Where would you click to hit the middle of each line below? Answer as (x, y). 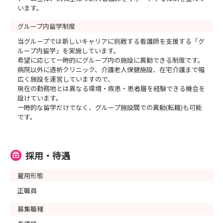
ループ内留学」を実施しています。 (69, 51)
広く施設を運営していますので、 (66, 79)
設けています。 (40, 98)
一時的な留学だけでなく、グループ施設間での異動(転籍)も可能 (110, 107)
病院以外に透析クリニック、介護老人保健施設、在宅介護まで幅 (111, 69)
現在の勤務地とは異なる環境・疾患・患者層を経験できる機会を (111, 88)
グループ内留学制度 (46, 26)
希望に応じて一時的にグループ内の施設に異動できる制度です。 (111, 60)
